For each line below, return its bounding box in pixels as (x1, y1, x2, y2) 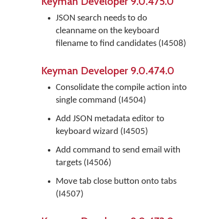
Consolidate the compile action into (56, 83, 187, 92)
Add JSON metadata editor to (56, 114, 164, 124)
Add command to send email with (56, 146, 180, 155)
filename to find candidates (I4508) (56, 39, 186, 48)
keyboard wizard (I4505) (56, 127, 148, 136)
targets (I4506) (56, 158, 111, 168)
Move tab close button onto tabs (56, 177, 176, 186)
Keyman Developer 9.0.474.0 (41, 64, 175, 77)
